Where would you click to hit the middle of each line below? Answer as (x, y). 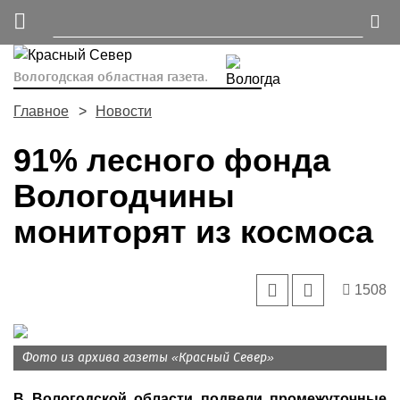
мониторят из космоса (193, 232)
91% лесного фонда (172, 160)
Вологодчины (124, 196)
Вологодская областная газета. (111, 77)
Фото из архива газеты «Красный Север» (148, 358)
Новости (124, 111)
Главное (41, 111)
